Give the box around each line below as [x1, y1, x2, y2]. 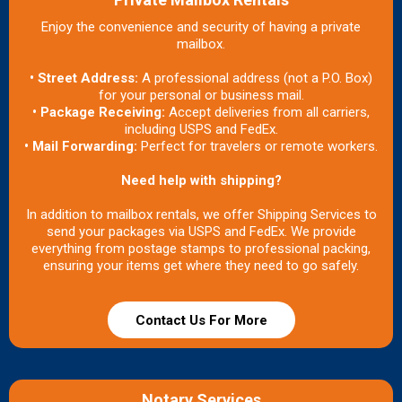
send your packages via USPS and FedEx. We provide [46, 223, 356, 240]
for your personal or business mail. [98, 86, 304, 103]
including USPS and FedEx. [124, 120, 278, 137]
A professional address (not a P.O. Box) [138, 69, 372, 86]
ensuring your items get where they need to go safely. [43, 257, 359, 274]
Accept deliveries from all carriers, [169, 103, 370, 120]
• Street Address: [30, 69, 138, 86]
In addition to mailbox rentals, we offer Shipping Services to [25, 205, 377, 223]
